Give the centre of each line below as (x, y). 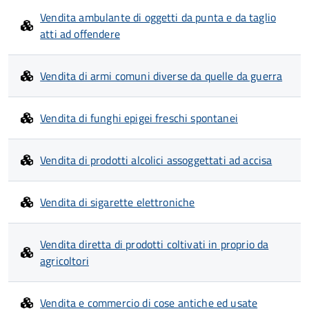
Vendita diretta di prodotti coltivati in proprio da (154, 244)
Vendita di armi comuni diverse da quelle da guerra (161, 76)
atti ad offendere (80, 34)
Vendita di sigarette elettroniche (118, 202)
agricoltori (64, 261)
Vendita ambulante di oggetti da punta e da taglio (158, 17)
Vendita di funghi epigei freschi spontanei (139, 118)
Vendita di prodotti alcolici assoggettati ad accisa (156, 160)
